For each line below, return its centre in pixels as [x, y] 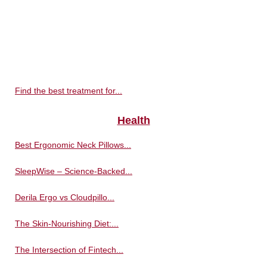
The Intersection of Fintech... [69, 250]
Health [133, 121]
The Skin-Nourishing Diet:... [67, 224]
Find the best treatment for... [69, 91]
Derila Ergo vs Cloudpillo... [65, 198]
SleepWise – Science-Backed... [74, 171]
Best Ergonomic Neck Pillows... [73, 145]
